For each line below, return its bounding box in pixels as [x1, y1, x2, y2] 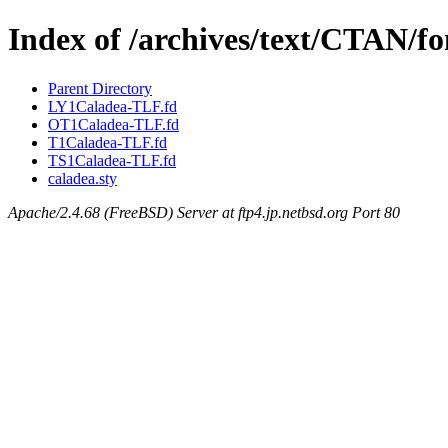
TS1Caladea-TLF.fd [48, 151, 176, 169]
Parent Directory [48, 79, 152, 97]
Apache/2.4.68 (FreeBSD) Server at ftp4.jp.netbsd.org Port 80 [8, 203, 400, 221]
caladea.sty [48, 169, 117, 187]
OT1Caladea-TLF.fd [48, 115, 179, 133]
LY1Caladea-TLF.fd [48, 97, 177, 115]
